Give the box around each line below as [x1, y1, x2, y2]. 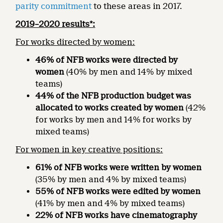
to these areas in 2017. [92, 1, 183, 11]
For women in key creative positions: [15, 145, 163, 154]
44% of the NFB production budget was [35, 91, 192, 101]
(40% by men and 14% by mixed [66, 67, 193, 77]
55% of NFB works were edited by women [35, 187, 201, 196]
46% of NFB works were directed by [35, 55, 178, 65]
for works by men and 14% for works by [35, 115, 192, 124]
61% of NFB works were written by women [35, 163, 202, 172]
